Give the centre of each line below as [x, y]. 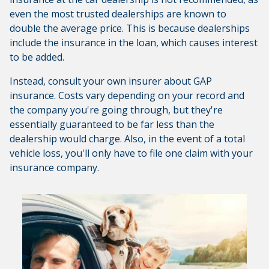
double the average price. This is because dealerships [130, 29]
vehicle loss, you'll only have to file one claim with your [131, 153]
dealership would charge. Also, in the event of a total [127, 139]
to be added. [37, 57]
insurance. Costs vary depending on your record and [127, 96]
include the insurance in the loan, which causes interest [134, 43]
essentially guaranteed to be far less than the [112, 125]
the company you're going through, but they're [116, 110]
